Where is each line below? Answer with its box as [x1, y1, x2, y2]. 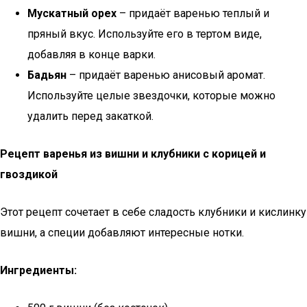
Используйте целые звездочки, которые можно [27, 89, 275, 102]
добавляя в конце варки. [27, 48, 156, 61]
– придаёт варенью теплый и [116, 7, 269, 20]
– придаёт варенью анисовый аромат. [66, 69, 265, 82]
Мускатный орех [27, 7, 116, 20]
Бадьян [27, 69, 66, 82]
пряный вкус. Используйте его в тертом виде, [27, 27, 262, 40]
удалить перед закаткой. [27, 110, 153, 123]
